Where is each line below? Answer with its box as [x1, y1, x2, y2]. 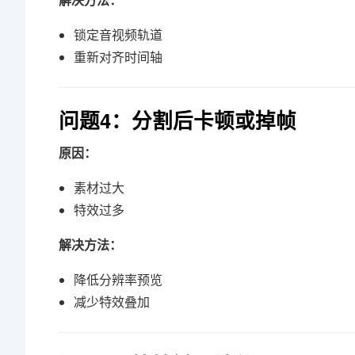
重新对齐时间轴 [74, 48, 163, 66]
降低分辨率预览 [74, 271, 163, 288]
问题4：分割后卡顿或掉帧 [59, 105, 296, 135]
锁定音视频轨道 [74, 26, 163, 44]
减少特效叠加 [74, 293, 151, 311]
